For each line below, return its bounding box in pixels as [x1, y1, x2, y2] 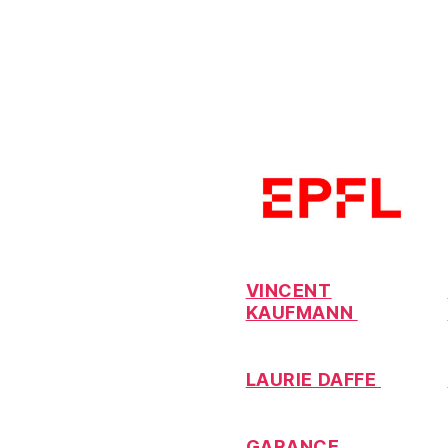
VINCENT [245, 279, 332, 301]
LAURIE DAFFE [245, 368, 381, 390]
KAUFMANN [245, 301, 358, 323]
